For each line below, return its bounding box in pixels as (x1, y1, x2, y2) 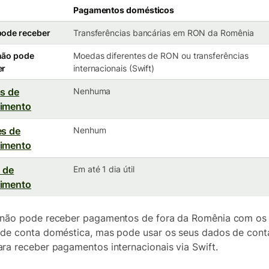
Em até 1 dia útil (73, 164, 134, 174)
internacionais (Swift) (73, 63, 155, 73)
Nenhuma (73, 86, 111, 96)
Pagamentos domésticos (73, 5, 175, 15)
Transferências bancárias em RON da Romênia (73, 28, 254, 38)
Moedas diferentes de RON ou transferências (73, 50, 249, 61)
